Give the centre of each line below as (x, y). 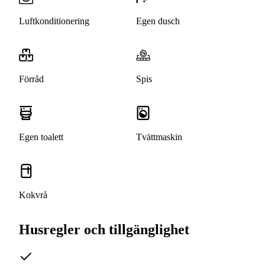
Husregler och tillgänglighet (104, 230)
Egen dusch (158, 21)
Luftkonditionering (54, 21)
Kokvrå (33, 195)
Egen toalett (41, 137)
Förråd (31, 79)
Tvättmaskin (159, 137)
